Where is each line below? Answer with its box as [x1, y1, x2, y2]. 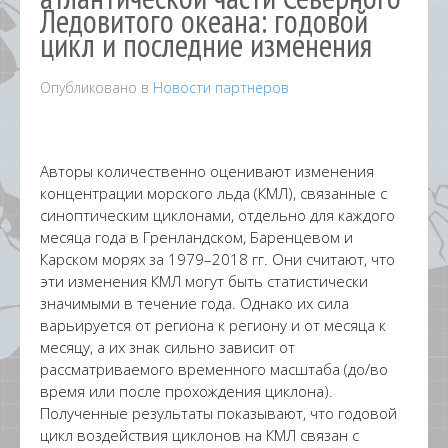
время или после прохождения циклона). [40, 381, 333, 401]
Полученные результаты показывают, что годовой [40, 403, 397, 423]
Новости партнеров [153, 78, 289, 97]
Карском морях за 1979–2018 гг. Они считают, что [40, 249, 395, 269]
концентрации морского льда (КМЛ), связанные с [40, 183, 387, 203]
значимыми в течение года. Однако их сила [40, 293, 349, 313]
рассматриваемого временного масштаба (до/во [40, 359, 388, 379]
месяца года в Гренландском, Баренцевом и [40, 227, 353, 247]
